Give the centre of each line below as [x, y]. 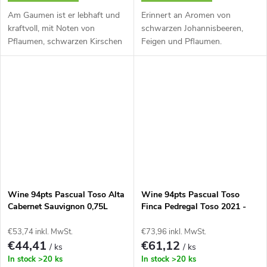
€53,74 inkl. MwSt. [40, 232]
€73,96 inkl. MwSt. [173, 232]
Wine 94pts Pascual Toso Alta [66, 195]
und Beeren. [30, 54]
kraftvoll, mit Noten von [51, 28]
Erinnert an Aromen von [186, 15]
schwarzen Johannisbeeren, [192, 28]
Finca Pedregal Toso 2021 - [193, 207]
